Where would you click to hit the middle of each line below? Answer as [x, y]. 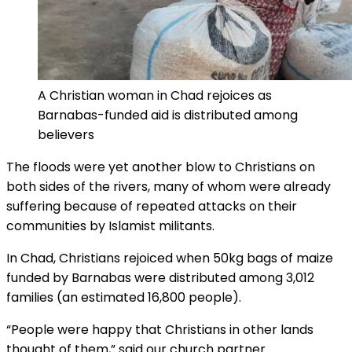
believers [66, 135]
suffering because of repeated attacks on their [152, 207]
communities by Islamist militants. [110, 226]
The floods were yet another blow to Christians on [161, 167]
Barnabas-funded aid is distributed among [168, 115]
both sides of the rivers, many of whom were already [169, 187]
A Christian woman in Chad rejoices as [155, 96]
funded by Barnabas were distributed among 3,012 [160, 278]
